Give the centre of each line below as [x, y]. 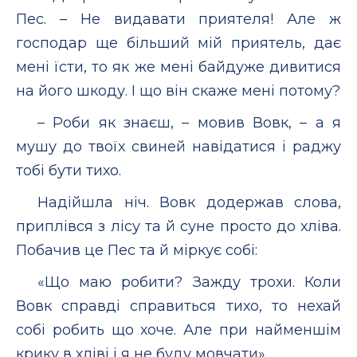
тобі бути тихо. [69, 170]
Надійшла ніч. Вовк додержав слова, [189, 202]
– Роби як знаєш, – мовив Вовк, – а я [189, 122]
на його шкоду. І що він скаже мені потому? [178, 90]
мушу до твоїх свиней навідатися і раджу [178, 146]
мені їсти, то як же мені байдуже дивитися [178, 67]
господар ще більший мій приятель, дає [178, 43]
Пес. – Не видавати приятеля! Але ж [178, 19]
